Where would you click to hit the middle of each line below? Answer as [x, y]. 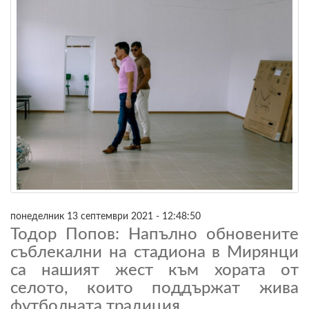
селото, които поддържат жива [154, 288]
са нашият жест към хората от [154, 270]
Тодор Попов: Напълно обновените [154, 234]
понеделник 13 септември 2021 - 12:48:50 [106, 216]
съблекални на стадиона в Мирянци [154, 252]
